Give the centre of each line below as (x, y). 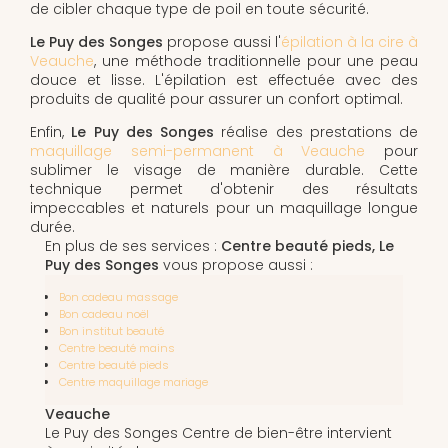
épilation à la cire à (349, 41)
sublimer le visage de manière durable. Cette (224, 169)
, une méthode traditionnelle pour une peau (256, 60)
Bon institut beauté (111, 330)
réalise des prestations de (316, 131)
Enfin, (51, 131)
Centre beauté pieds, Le (307, 245)
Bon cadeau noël (104, 313)
